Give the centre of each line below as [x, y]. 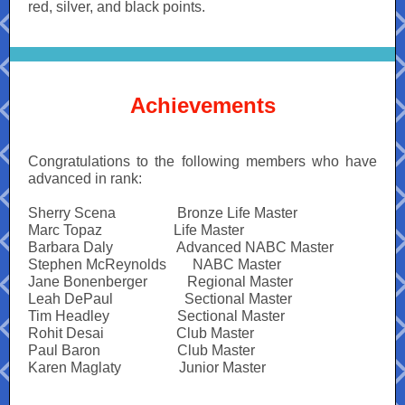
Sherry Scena [74, 213]
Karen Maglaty [75, 367]
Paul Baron [64, 350]
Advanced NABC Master [255, 247]
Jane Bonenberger [88, 282]
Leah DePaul [71, 299]
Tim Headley [69, 316]
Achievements [202, 105]
